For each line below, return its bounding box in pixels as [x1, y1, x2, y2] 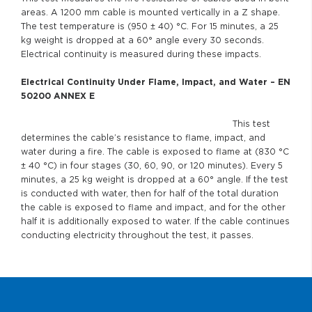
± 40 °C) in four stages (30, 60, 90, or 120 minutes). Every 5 [21, 160, 283, 171]
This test [21, 118, 270, 129]
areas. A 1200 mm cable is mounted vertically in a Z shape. [21, 7, 280, 17]
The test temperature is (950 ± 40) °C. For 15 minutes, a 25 [21, 21, 279, 31]
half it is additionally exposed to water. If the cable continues [21, 216, 290, 226]
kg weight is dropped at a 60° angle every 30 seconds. [21, 35, 264, 45]
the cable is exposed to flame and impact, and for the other [21, 202, 286, 212]
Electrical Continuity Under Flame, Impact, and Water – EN [21, 77, 290, 87]
